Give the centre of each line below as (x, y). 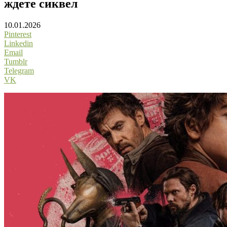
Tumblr (16, 61)
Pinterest (18, 34)
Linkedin (18, 43)
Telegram (19, 70)
